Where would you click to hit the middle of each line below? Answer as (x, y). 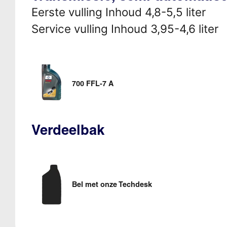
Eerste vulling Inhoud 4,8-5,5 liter (118, 12)
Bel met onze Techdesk (112, 184)
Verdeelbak (68, 129)
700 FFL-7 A (92, 83)
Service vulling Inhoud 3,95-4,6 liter (125, 28)
